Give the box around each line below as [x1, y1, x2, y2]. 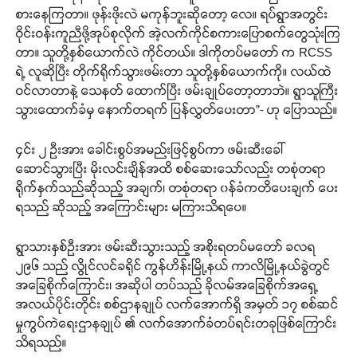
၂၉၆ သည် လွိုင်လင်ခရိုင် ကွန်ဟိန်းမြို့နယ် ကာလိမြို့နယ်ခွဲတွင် [16, 259, 331, 273]
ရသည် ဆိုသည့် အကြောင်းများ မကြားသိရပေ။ [16, 200, 247, 214]
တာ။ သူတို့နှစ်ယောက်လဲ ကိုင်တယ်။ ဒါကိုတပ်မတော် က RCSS [16, 45, 332, 59]
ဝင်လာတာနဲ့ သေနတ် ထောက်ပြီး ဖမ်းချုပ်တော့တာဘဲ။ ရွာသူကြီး [16, 84, 339, 97]
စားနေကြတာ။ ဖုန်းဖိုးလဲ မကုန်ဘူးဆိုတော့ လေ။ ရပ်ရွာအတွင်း [16, 7, 328, 21]
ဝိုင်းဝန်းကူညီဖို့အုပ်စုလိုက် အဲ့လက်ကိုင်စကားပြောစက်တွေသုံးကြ [16, 26, 341, 40]
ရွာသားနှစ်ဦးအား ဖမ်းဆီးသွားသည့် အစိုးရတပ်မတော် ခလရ [16, 240, 316, 253]
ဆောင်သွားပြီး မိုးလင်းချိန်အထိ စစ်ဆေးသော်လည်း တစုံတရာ [16, 162, 326, 175]
